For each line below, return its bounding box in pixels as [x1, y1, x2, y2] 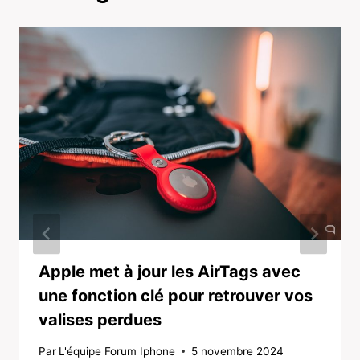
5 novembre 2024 [191, 344, 284, 358]
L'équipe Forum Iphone [59, 344, 176, 358]
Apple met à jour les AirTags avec [39, 262, 301, 282]
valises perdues [39, 310, 162, 330]
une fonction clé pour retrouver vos [39, 286, 313, 306]
